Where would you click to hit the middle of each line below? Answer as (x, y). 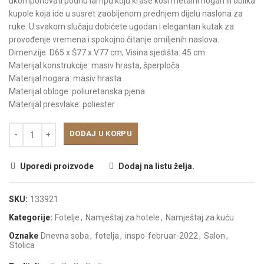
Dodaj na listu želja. (156, 166)
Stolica (22, 245)
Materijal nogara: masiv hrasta (65, 78)
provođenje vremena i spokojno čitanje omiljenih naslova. (114, 39)
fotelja (107, 236)
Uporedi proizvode (57, 166)
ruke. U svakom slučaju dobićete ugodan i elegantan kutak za (121, 27)
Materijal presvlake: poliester (62, 104)
